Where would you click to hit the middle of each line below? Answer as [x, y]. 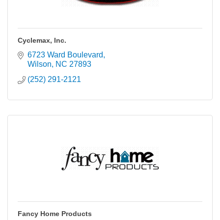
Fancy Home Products [55, 214]
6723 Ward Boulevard [65, 55]
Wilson [40, 64]
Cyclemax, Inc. [42, 40]
